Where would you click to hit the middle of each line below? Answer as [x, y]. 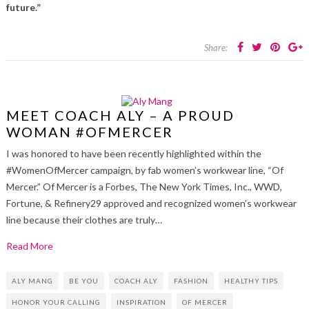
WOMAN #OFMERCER [89, 132]
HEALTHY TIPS [251, 281]
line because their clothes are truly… [84, 220]
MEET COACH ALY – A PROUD [120, 116]
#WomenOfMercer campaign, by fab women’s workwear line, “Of [144, 170]
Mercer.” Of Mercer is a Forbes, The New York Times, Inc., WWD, [144, 187]
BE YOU [83, 281]
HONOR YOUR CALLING [56, 302]
